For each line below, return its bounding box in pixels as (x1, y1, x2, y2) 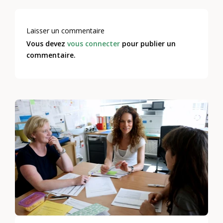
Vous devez (26, 39, 68, 49)
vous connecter (67, 39, 120, 49)
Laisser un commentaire (26, 25, 105, 35)
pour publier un (120, 39, 176, 49)
